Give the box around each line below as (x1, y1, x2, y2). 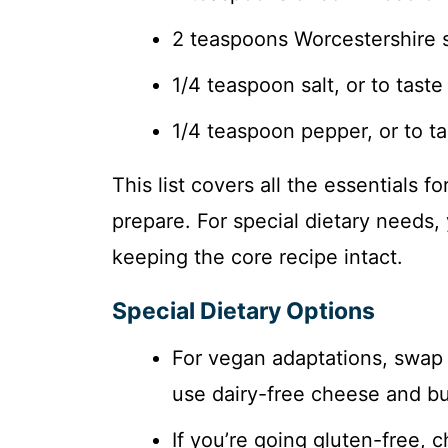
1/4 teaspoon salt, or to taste (172, 73, 443, 98)
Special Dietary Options (112, 297, 375, 326)
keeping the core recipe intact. (112, 245, 403, 270)
